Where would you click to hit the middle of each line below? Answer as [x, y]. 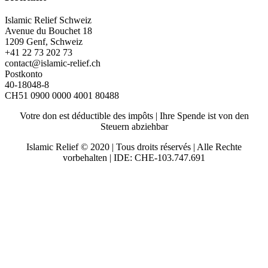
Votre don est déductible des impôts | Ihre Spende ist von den [134, 116]
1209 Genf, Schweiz [44, 42]
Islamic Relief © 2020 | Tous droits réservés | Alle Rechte [134, 147]
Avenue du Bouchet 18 [48, 31]
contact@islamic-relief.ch [53, 63]
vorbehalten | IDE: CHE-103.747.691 [134, 158]
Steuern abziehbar [134, 127]
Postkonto [24, 74]
